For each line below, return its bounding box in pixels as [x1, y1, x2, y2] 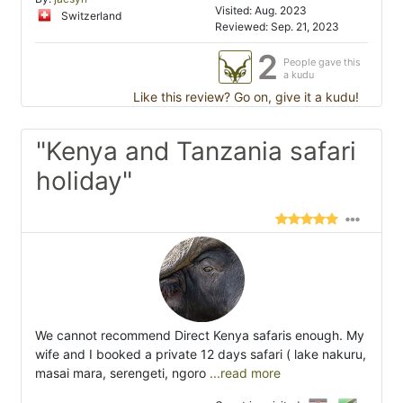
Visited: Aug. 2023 [215, 4, 307, 18]
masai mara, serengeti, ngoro [35, 365, 206, 381]
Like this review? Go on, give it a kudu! [130, 89, 359, 105]
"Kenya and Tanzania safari [36, 136, 356, 167]
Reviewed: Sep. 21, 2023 [215, 20, 339, 34]
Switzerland [58, 9, 121, 23]
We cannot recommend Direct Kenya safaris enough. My [35, 327, 364, 344]
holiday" [36, 166, 132, 197]
